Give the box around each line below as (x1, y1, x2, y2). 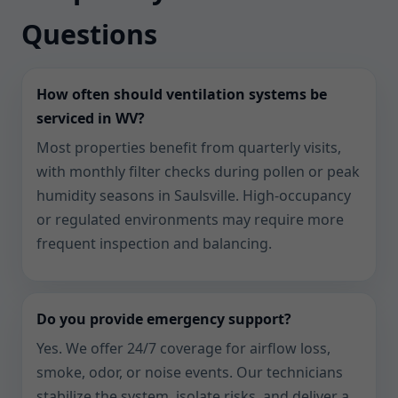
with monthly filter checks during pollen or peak (36, 162, 360, 181)
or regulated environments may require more (36, 210, 344, 229)
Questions (21, 16, 157, 52)
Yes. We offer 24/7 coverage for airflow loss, (36, 338, 330, 358)
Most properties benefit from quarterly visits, (36, 138, 341, 157)
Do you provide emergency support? (36, 309, 291, 329)
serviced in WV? (36, 108, 145, 128)
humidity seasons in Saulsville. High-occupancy (36, 186, 351, 205)
